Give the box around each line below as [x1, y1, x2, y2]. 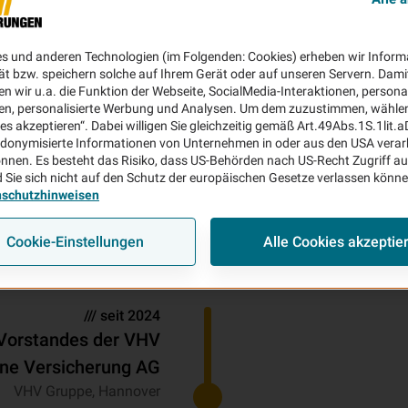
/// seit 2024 [84, 307, 160, 325]
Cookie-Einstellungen [6, 232, 145, 250]
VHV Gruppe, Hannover [14, 382, 160, 401]
